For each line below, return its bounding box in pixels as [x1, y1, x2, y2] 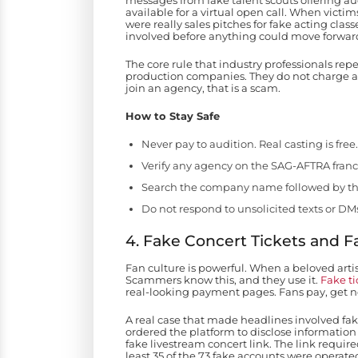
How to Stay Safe [125, 109, 220, 123]
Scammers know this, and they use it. [125, 273, 320, 287]
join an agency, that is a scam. [125, 82, 280, 95]
